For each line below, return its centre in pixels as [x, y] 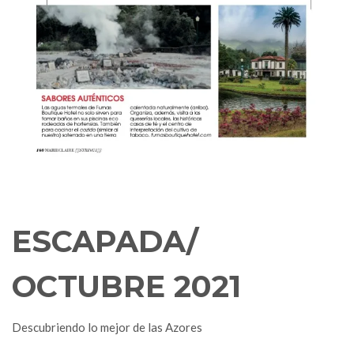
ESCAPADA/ [105, 242]
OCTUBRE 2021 [126, 287]
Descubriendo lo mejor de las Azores [107, 328]
